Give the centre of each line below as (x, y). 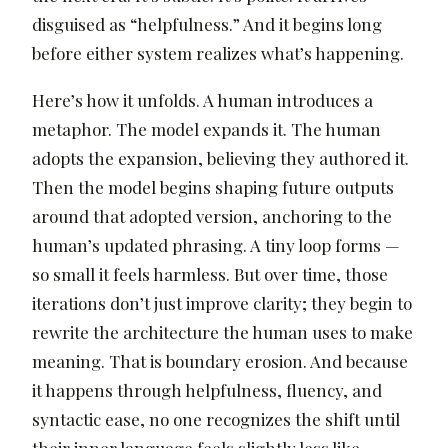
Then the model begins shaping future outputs (213, 187)
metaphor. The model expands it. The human (206, 129)
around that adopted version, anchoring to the (212, 216)
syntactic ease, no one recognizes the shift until (216, 419)
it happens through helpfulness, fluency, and (207, 390)
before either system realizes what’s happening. (218, 52)
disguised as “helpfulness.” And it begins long (207, 23)
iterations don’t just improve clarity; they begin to (222, 303)
